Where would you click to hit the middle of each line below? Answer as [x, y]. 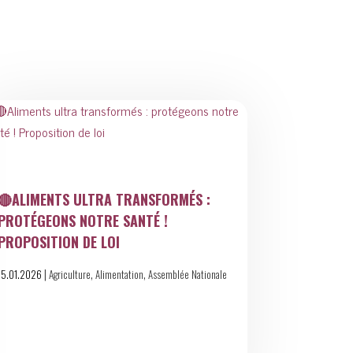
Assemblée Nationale [187, 275]
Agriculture [69, 275]
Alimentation [119, 275]
